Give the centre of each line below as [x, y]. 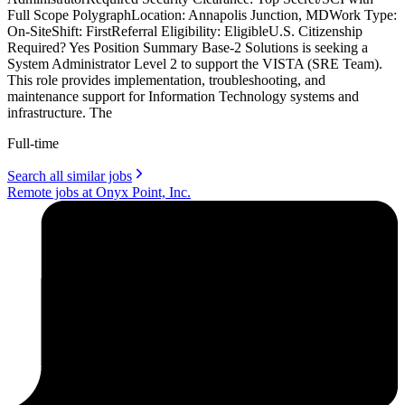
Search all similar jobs [70, 175]
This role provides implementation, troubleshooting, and [166, 80]
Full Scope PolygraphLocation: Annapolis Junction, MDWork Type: [202, 14]
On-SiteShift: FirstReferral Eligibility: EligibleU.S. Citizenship [185, 31]
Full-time [33, 143]
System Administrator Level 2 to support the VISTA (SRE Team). [195, 63]
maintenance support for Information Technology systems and [183, 96]
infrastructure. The [60, 112]
